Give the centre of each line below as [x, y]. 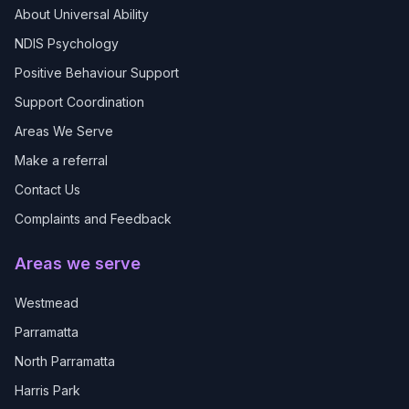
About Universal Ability [82, 14]
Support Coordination [79, 102]
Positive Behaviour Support [97, 73]
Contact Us [47, 189]
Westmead [47, 303]
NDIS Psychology [67, 43]
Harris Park [47, 390]
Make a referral [61, 160]
